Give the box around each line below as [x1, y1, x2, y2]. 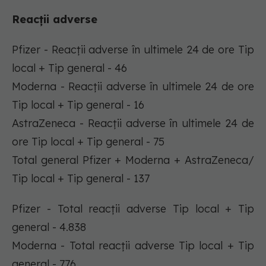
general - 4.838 [12, 220, 86, 235]
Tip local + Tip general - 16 [12, 98, 144, 112]
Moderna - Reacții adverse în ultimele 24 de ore [12, 80, 254, 94]
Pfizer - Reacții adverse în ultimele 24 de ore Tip [12, 43, 254, 57]
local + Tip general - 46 [12, 61, 127, 75]
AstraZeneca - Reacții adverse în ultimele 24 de [12, 116, 254, 131]
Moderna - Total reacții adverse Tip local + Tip [12, 239, 254, 253]
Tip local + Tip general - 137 [12, 172, 150, 186]
